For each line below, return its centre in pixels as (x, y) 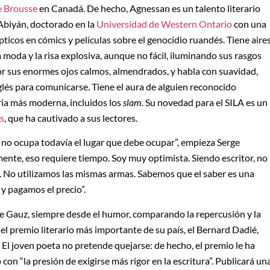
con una (249, 24)
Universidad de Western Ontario (164, 24)
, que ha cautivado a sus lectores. (71, 118)
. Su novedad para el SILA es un (205, 102)
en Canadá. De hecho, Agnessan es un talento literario (149, 8)
